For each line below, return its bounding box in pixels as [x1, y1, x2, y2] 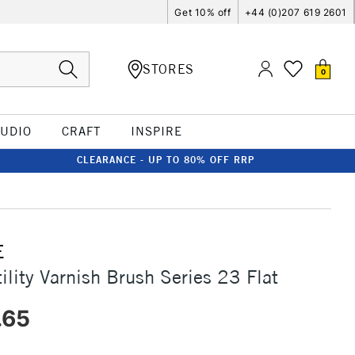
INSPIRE [130, 124, 182, 139]
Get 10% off [174, 6, 231, 18]
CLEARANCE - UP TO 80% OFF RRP [77, 154, 254, 166]
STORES [143, 60, 194, 77]
